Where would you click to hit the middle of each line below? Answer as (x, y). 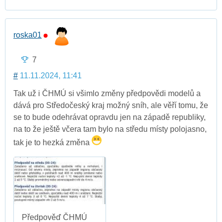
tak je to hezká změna (53, 142)
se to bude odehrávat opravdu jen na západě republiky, (110, 117)
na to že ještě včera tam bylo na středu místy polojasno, (110, 129)
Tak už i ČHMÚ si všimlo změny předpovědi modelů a (107, 93)
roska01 (28, 35)
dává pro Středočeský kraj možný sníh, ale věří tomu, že (111, 105)
